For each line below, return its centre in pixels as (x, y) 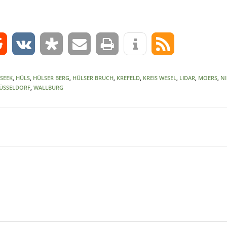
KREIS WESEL (160, 78)
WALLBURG (49, 88)
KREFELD (128, 78)
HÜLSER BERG (51, 78)
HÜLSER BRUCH (93, 78)
